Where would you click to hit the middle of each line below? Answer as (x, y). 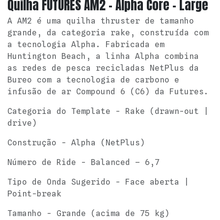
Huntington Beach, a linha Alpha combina (103, 56)
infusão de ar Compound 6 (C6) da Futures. (108, 92)
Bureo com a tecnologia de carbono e (93, 80)
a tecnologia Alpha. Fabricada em (86, 45)
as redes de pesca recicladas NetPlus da (103, 68)
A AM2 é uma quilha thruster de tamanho (101, 21)
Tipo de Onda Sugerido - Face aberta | (98, 182)
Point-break (34, 194)
